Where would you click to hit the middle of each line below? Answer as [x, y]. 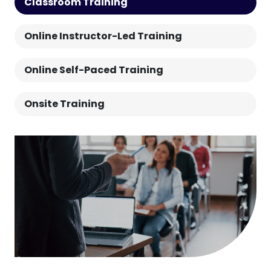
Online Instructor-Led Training [103, 36]
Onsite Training [64, 103]
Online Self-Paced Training [94, 70]
